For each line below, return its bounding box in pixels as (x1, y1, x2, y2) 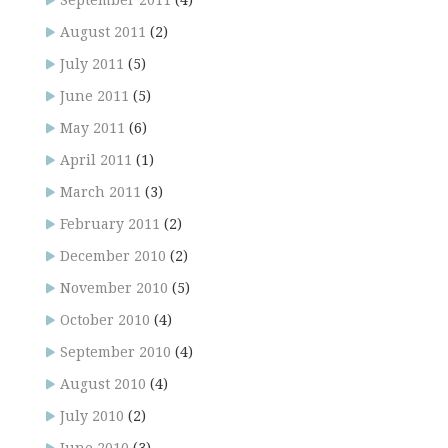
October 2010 (60, 312, 150, 329)
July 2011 (60, 56, 124, 73)
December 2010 (60, 248, 166, 265)
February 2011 (60, 216, 160, 233)
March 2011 (60, 184, 141, 201)
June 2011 (60, 88, 129, 105)
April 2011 (60, 152, 132, 169)
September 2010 (60, 344, 171, 361)
